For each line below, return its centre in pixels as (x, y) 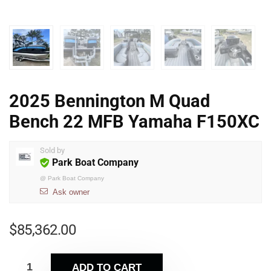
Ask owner (71, 192)
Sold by (52, 151)
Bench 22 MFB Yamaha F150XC (134, 122)
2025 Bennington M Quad (109, 101)
